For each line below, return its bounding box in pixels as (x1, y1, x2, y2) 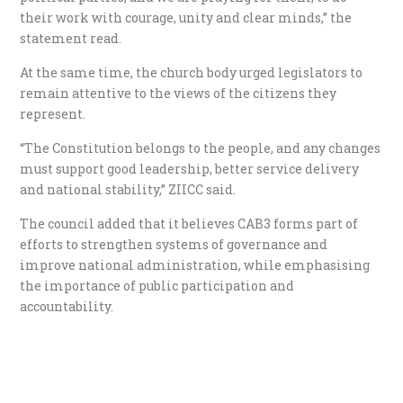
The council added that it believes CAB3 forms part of (20, 214, 359, 232)
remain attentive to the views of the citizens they (20, 84, 337, 102)
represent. (20, 104, 86, 122)
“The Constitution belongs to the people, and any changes (20, 139, 381, 157)
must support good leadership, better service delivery (20, 159, 360, 177)
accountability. (20, 297, 114, 315)
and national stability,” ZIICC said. (20, 180, 237, 198)
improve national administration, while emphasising (20, 255, 371, 273)
